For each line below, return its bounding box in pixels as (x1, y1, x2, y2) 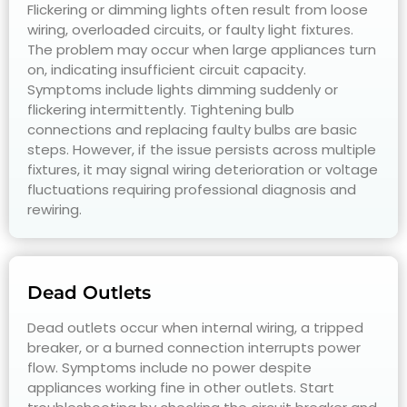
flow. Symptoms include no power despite (27, 357, 312, 377)
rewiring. (27, 199, 82, 219)
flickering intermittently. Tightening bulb (27, 99, 294, 119)
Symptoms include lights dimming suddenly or (27, 79, 338, 99)
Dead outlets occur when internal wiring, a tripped (27, 317, 363, 337)
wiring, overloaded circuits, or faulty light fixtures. (27, 19, 353, 39)
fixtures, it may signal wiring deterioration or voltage (27, 159, 378, 179)
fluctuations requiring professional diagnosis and (27, 179, 356, 199)
